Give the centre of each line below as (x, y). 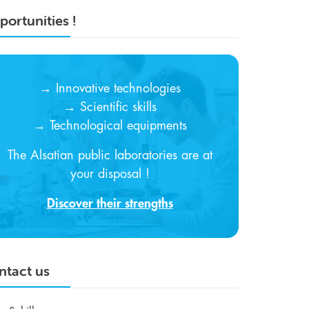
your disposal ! (110, 174)
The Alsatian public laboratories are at (110, 155)
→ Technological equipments (110, 126)
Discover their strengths (110, 203)
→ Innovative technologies (110, 88)
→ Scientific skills (110, 107)
